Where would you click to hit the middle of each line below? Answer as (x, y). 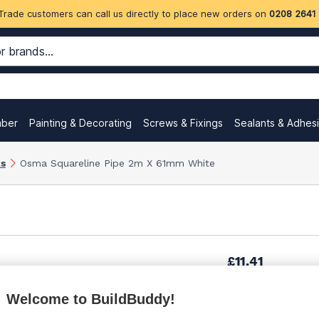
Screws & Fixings (183, 123)
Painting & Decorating (80, 123)
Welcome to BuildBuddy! (91, 299)
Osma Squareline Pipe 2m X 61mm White (117, 163)
